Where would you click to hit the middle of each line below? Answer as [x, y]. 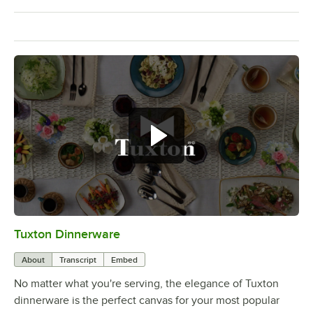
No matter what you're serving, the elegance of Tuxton [146, 283]
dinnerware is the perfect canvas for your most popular [147, 300]
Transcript [78, 260]
